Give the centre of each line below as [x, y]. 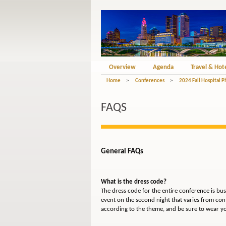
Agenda [163, 67]
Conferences [150, 81]
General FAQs [122, 152]
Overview [122, 67]
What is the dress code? [133, 182]
